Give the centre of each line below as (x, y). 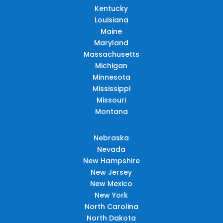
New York (111, 195)
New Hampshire (111, 161)
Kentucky (111, 8)
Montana (111, 111)
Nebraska (111, 138)
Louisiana (111, 20)
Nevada (111, 149)
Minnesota (111, 77)
